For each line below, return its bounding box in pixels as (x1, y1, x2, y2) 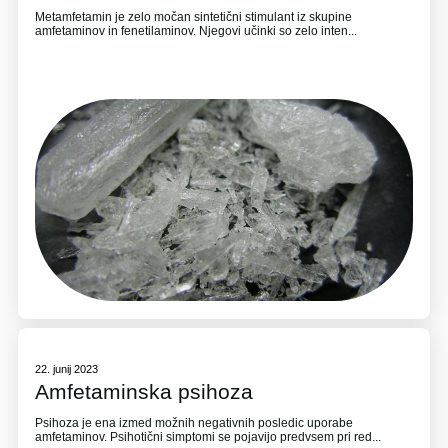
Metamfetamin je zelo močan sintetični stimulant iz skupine (35, 10, 353, 25)
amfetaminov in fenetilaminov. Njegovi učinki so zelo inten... (35, 24, 358, 39)
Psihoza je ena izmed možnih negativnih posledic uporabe (35, 416, 354, 431)
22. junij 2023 (35, 362, 99, 375)
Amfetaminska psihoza (35, 380, 254, 404)
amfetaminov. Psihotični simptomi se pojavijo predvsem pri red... (35, 430, 382, 445)
